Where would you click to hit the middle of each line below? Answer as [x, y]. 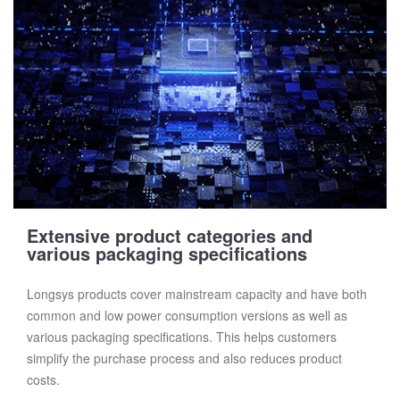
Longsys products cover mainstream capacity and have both [197, 293]
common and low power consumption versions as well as [187, 315]
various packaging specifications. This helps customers [182, 336]
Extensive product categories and [170, 235]
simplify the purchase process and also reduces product [184, 358]
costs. [43, 379]
